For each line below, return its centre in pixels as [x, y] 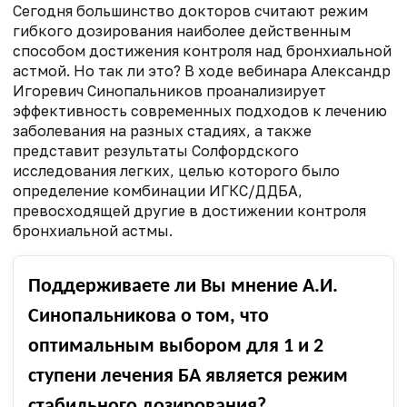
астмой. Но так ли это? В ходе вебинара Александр [202, 71]
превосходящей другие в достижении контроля [189, 211]
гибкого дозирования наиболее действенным [182, 31]
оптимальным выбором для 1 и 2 [176, 347]
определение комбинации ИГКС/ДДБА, [158, 191]
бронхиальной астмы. [93, 231]
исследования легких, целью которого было [176, 171]
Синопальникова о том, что [149, 317]
